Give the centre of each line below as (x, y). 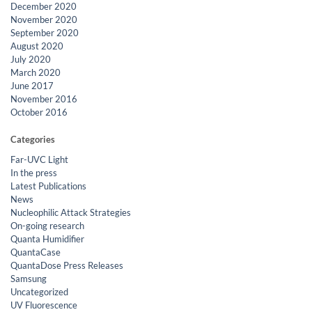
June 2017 (32, 85)
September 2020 (45, 32)
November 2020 (44, 19)
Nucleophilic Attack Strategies (71, 212)
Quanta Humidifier (47, 239)
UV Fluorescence (44, 305)
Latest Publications (48, 186)
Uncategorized (39, 291)
